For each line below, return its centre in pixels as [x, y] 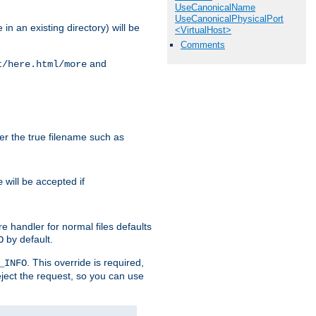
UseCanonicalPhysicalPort [229, 19]
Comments [203, 45]
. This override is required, [85, 263]
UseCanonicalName [215, 7]
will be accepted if [44, 182]
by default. [28, 239]
